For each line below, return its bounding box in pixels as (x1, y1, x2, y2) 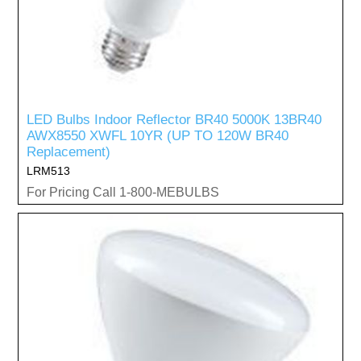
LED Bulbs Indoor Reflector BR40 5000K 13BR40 (27, 111, 322, 127)
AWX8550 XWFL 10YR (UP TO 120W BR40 (27, 127, 289, 143)
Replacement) (27, 143, 111, 160)
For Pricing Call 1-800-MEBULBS (27, 185, 220, 199)
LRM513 (27, 164, 71, 177)
